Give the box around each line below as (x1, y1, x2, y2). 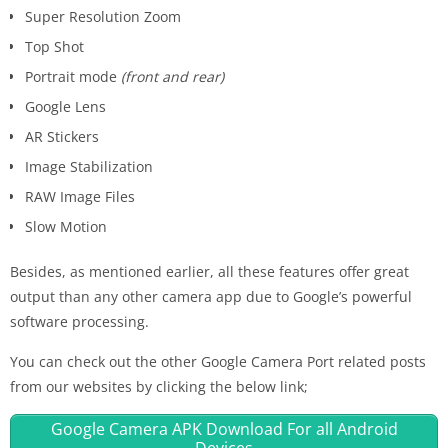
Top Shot (25, 37, 84, 57)
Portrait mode (25, 67, 121, 87)
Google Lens (25, 97, 106, 117)
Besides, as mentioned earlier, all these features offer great (10, 262, 409, 282)
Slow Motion (25, 217, 107, 237)
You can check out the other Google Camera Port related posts (10, 352, 426, 372)
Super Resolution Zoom (25, 7, 181, 27)
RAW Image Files (25, 187, 135, 207)
